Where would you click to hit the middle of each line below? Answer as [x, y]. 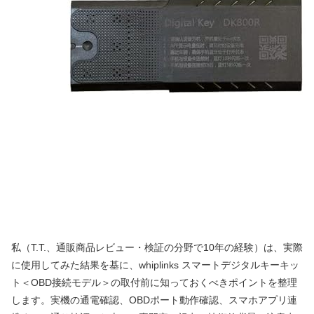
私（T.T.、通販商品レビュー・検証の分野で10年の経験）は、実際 [157, 248]
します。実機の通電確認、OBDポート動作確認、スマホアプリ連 [154, 300]
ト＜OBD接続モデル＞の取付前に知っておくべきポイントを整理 [154, 283]
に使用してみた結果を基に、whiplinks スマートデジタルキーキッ [155, 265]
